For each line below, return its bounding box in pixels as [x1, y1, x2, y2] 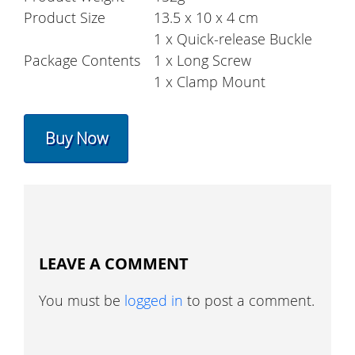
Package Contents [24, 51, 140, 71]
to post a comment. [183, 290, 315, 310]
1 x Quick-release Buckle [154, 29, 312, 49]
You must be [39, 290, 125, 310]
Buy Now [44, 127, 108, 149]
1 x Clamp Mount [154, 72, 265, 92]
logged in [124, 290, 184, 310]
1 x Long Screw [154, 51, 251, 71]
